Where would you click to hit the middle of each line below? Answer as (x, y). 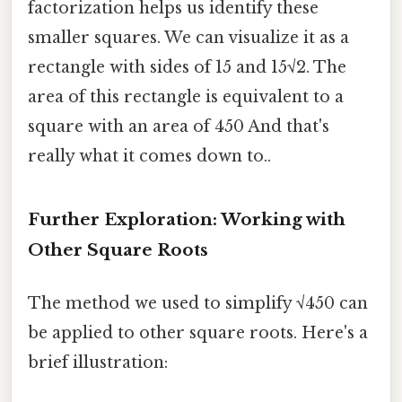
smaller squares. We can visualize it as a (188, 37)
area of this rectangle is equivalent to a (186, 96)
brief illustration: (98, 362)
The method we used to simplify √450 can (198, 303)
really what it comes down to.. (149, 156)
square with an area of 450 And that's (179, 126)
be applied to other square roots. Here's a (198, 332)
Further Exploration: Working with (187, 219)
